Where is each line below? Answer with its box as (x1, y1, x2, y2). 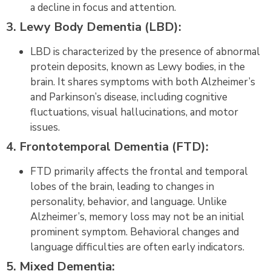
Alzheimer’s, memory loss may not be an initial (30, 209, 244, 224)
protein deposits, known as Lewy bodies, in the (30, 59, 245, 74)
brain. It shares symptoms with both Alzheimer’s (30, 74, 255, 89)
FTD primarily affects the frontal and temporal (30, 164, 248, 178)
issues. (30, 120, 60, 134)
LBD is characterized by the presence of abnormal (30, 44, 260, 59)
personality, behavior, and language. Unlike (30, 194, 227, 209)
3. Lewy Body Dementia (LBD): (6, 18, 181, 35)
